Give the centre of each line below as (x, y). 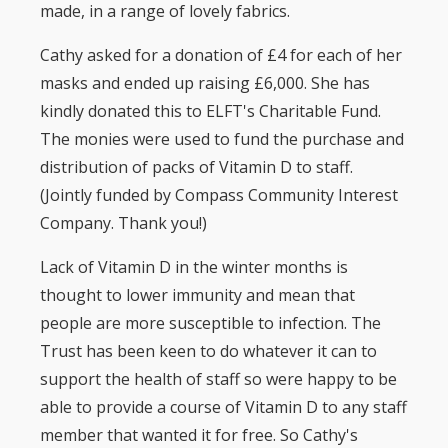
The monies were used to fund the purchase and (222, 138)
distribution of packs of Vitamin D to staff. (196, 166)
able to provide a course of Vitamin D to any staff (223, 406)
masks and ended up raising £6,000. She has (205, 82)
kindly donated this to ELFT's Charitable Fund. (210, 110)
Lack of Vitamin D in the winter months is (194, 266)
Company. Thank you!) (123, 222)
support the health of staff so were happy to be (218, 378)
